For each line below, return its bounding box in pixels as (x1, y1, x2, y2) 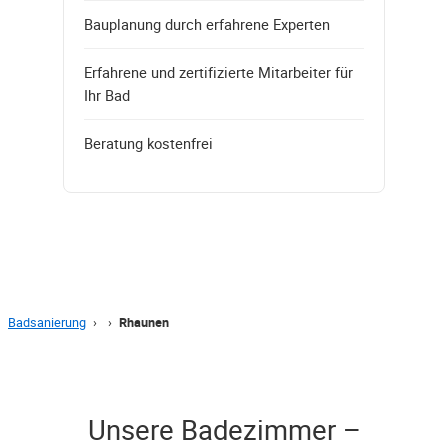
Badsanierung (8, 313, 86, 331)
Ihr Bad (84, 84, 130, 105)
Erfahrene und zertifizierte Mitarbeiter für (84, 61, 353, 82)
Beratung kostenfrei (84, 132, 213, 153)
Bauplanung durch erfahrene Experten (84, 13, 330, 34)
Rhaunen (119, 313, 169, 331)
